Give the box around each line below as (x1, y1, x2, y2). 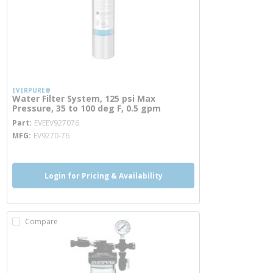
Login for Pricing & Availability (44, 170, 163, 181)
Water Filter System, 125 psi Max (12, 93, 155, 104)
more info (79, 111, 124, 124)
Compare (25, 216, 58, 227)
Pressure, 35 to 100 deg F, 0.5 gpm (12, 102, 161, 114)
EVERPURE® (12, 86, 51, 94)
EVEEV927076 (34, 118, 79, 128)
